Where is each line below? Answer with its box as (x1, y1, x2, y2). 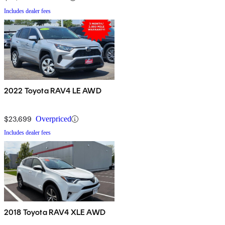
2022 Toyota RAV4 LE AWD (4, 86, 101, 96)
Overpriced (36, 115, 71, 124)
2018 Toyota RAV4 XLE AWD (4, 207, 105, 217)
